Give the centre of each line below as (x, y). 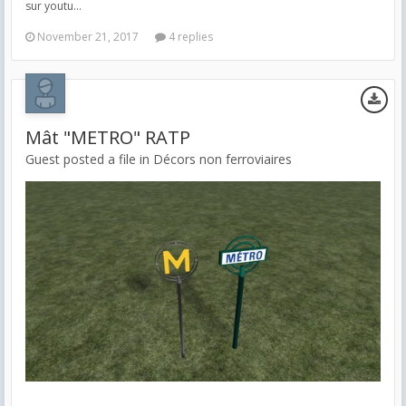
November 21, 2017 (88, 37)
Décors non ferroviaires (222, 159)
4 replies (189, 37)
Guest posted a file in (89, 159)
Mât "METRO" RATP (108, 138)
